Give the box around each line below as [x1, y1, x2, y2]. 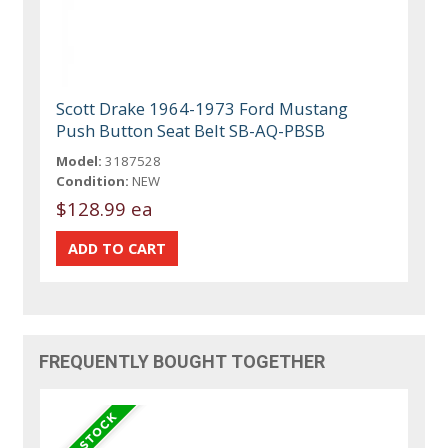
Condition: [56, 171, 130, 190]
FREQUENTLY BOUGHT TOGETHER [39, 350, 326, 372]
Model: [56, 151, 103, 170]
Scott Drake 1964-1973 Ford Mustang [56, 96, 349, 120]
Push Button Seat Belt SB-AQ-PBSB [56, 118, 326, 142]
